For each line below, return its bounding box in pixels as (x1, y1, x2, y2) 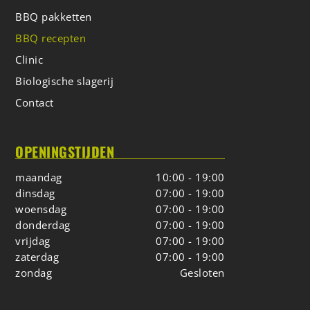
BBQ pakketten (15, 10, 92, 24)
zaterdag (15, 250, 60, 264)
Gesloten (179, 266, 225, 280)
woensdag (15, 202, 67, 217)
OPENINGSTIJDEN (15, 141, 115, 163)
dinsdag (15, 186, 55, 201)
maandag (15, 170, 62, 185)
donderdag (15, 218, 71, 232)
